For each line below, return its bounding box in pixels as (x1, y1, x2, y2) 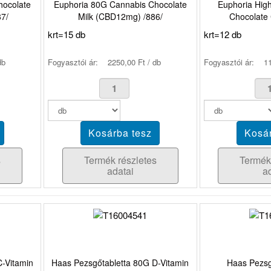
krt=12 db (203, 27, 241, 41)
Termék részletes (83, 152, 157, 167)
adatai (106, 163, 134, 178)
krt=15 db (48, 27, 85, 41)
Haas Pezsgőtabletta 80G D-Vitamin (51, 256, 189, 269)
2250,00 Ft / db (108, 56, 161, 68)
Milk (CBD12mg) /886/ (77, 10, 163, 22)
